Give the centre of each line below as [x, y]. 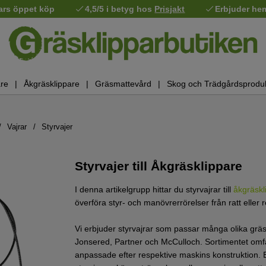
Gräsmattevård [123, 83]
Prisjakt [170, 9]
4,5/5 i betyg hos [120, 9]
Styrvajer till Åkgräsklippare [159, 166]
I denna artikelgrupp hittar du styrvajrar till [154, 190]
